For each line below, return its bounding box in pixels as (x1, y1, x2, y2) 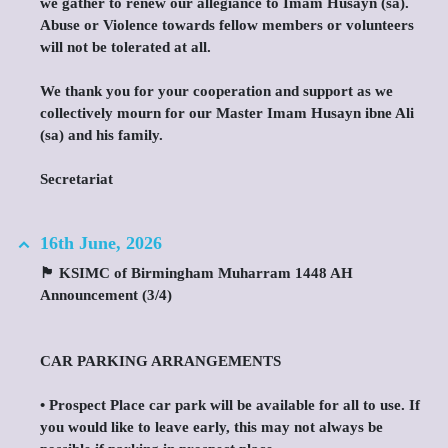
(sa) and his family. (40, 127, 163, 143)
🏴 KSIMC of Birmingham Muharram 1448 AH (40, 265, 353, 281)
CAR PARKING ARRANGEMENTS (40, 353, 281, 369)
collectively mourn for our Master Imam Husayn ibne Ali (40, 105, 414, 121)
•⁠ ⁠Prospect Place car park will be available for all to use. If (40, 397, 420, 413)
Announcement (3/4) (40, 287, 172, 303)
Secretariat (40, 171, 113, 187)
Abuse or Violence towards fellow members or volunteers (40, 17, 414, 33)
